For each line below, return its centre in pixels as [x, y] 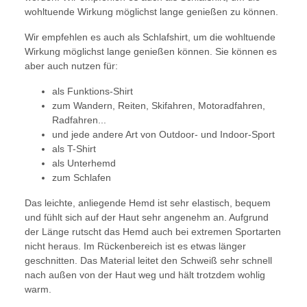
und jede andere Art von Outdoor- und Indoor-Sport [163, 135]
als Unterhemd [84, 163]
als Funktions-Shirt [93, 91]
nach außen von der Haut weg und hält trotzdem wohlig [145, 275]
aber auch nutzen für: [71, 66]
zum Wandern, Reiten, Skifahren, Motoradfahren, [159, 106]
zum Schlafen [82, 178]
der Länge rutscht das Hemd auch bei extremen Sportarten [153, 232]
